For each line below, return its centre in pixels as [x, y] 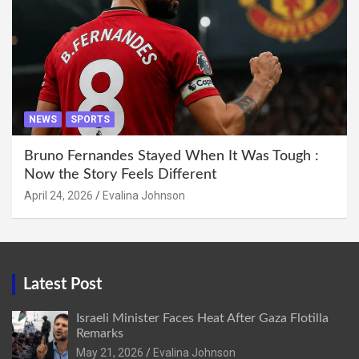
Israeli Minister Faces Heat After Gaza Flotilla [202, 318]
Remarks [100, 333]
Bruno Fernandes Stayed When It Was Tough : [171, 156]
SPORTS [90, 119]
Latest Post [63, 284]
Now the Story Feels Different [120, 174]
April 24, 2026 [58, 195]
